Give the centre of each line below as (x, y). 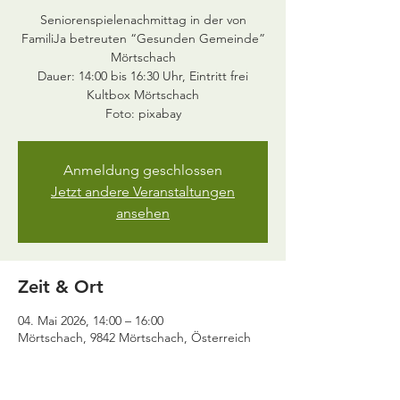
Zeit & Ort (61, 287)
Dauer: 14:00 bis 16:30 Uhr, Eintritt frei (143, 76)
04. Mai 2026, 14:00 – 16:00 (91, 321)
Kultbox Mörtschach (143, 95)
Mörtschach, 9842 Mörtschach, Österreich (134, 337)
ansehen (143, 213)
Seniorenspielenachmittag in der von (143, 20)
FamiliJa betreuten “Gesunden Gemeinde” (143, 38)
